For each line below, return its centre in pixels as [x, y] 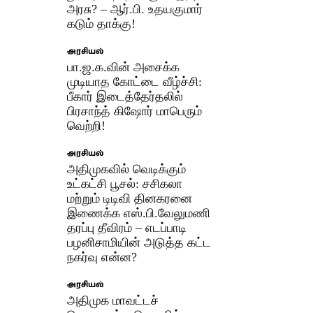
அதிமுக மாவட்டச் [113, 300]
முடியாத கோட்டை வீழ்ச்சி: [135, 81]
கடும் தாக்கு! [102, 23]
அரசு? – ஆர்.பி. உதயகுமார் [135, 9]
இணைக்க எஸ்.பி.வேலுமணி [139, 213]
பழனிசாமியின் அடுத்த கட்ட [139, 242]
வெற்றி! [87, 125]
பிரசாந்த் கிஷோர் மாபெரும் [135, 111]
